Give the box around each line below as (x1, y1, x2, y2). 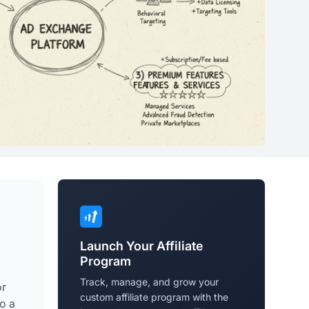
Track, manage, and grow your (80, 276, 219, 288)
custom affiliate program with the (80, 291, 228, 303)
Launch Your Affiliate (80, 239, 203, 254)
